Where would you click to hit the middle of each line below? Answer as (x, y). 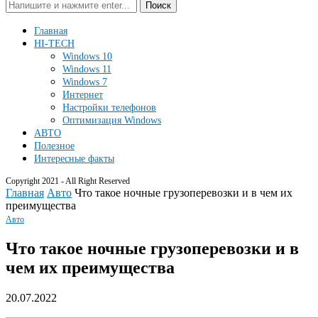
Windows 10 (87, 56)
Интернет (83, 95)
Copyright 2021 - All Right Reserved (68, 181)
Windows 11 (87, 69)
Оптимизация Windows (112, 120)
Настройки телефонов (109, 108)
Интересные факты (74, 159)
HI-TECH (54, 44)
